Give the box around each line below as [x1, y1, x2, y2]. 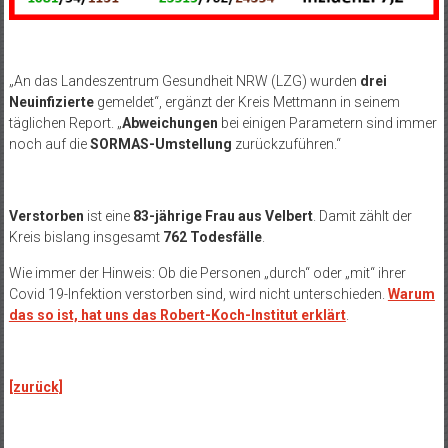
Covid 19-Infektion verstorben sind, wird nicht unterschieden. [8, 286, 388, 303]
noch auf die [8, 136, 90, 153]
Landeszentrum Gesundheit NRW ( [60, 73, 276, 90]
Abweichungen [121, 115, 218, 132]
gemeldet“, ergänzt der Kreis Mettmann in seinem [93, 94, 400, 111]
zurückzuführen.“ [231, 136, 341, 153]
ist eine [83, 208, 133, 225]
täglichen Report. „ [8, 115, 122, 132]
